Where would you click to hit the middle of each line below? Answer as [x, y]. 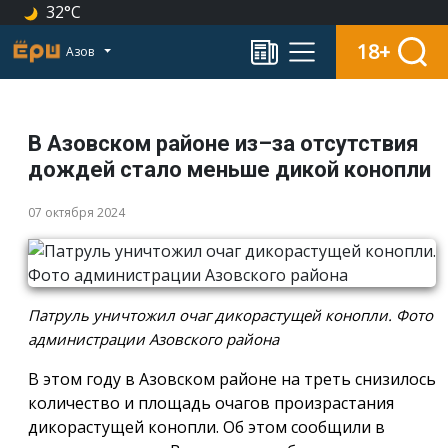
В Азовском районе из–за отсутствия [223, 143]
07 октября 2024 [76, 212]
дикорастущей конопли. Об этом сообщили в [206, 426]
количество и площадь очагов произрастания [211, 402]
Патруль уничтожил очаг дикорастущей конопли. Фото [230, 314]
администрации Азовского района [153, 338]
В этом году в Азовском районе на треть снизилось [232, 378]
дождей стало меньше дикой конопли [229, 169]
